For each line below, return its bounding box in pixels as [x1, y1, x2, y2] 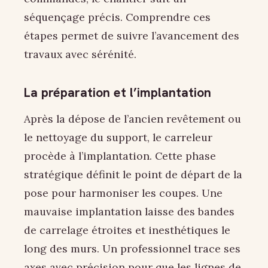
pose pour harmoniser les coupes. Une [24, 186, 223, 200]
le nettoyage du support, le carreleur [24, 130, 212, 145]
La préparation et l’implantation [24, 84, 211, 101]
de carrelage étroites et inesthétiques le [24, 223, 230, 237]
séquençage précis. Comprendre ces [24, 10, 211, 25]
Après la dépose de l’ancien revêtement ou [24, 112, 241, 126]
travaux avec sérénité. [24, 47, 136, 62]
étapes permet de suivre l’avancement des [24, 29, 239, 43]
